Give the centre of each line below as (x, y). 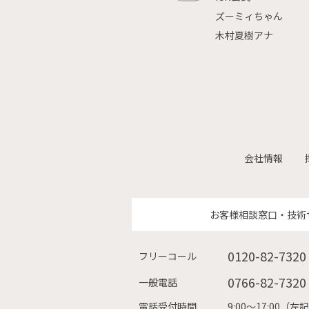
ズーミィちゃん (249, 16)
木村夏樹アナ (244, 36)
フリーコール (167, 256)
